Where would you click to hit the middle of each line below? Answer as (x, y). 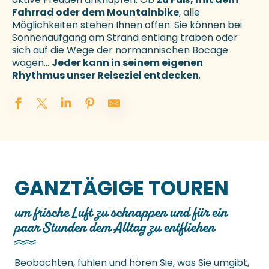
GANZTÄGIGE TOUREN (122, 189)
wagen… (32, 63)
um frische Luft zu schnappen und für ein (121, 212)
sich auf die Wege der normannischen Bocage (120, 50)
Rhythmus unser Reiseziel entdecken (105, 76)
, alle (189, 13)
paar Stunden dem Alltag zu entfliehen (115, 227)
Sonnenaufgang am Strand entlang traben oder (125, 38)
